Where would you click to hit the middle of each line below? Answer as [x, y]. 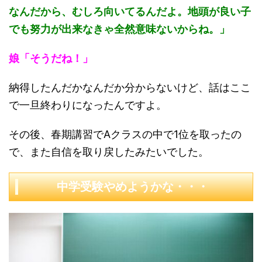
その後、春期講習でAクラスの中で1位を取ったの [125, 134]
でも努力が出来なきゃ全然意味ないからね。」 [119, 29]
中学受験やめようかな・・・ [133, 187]
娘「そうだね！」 [51, 58]
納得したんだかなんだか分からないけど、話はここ [130, 87]
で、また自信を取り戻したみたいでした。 [109, 152]
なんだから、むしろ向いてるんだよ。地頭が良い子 [130, 11]
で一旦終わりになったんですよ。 [88, 105]
